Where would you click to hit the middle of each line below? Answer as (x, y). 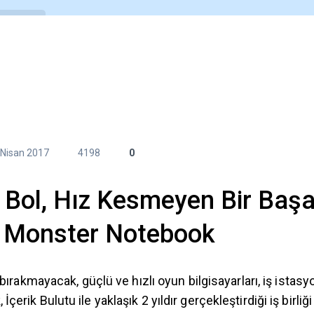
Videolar (210, 67)
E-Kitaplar (129, 67)
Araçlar (50, 67)
